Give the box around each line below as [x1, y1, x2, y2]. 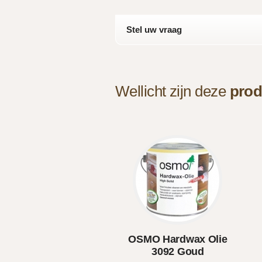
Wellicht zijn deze [115, 82, 230, 100]
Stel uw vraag [126, 25, 182, 35]
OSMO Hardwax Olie [128, 233, 227, 245]
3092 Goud [151, 246, 204, 257]
